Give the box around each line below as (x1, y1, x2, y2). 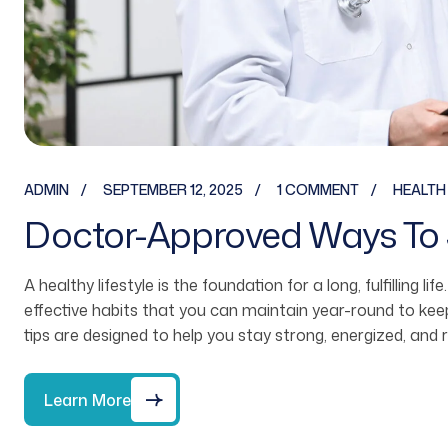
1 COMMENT (277, 180, 359, 200)
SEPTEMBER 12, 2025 (103, 180, 243, 200)
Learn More (44, 388, 131, 411)
